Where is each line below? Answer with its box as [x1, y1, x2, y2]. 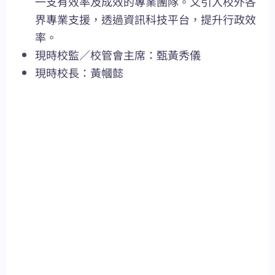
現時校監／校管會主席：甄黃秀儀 [35, 47, 201, 63]
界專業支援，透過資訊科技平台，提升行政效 [35, 11, 256, 28]
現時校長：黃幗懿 [35, 64, 123, 81]
